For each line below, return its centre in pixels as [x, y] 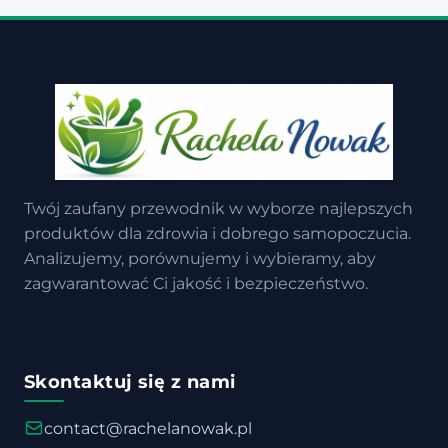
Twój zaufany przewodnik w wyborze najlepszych [218, 208]
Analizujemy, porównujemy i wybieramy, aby [200, 258]
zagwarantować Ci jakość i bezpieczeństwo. [196, 283]
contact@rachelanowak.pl [148, 428]
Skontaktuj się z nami [130, 381]
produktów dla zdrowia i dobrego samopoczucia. [217, 233]
